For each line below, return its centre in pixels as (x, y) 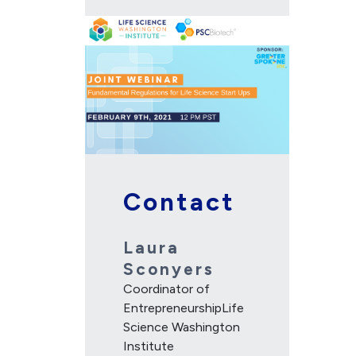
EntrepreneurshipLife (184, 308)
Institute (149, 346)
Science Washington (182, 327)
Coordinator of (167, 289)
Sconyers (169, 269)
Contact (180, 202)
